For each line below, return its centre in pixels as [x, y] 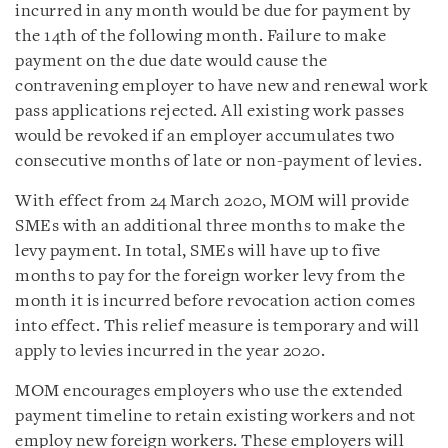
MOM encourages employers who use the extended [209, 391]
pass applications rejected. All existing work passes [209, 111]
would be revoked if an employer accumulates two [205, 136]
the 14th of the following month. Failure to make [200, 36]
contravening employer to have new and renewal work [221, 86]
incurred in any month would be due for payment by [213, 11]
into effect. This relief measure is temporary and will [217, 326]
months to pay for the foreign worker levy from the [210, 276]
